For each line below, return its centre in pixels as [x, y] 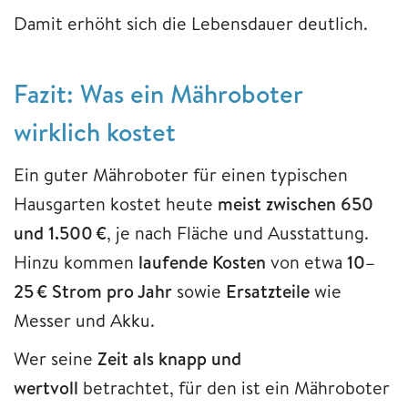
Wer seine [56, 359]
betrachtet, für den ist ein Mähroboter [234, 388]
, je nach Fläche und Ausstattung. [238, 233]
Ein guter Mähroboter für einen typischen [181, 175]
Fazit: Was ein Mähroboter [158, 94]
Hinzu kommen [74, 262]
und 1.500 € [60, 233]
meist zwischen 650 [296, 204]
